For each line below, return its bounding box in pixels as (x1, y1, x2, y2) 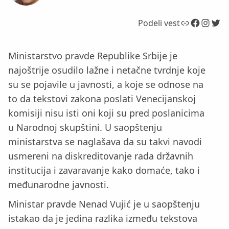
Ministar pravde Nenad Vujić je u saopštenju (8, 198, 200, 211)
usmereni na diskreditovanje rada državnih (8, 149, 193, 162)
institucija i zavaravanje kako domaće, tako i (8, 164, 200, 176)
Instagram (200, 14, 211, 30)
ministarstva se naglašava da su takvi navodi (8, 135, 202, 148)
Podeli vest (138, 17, 180, 29)
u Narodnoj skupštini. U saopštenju (8, 121, 162, 133)
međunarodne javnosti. (8, 178, 109, 191)
